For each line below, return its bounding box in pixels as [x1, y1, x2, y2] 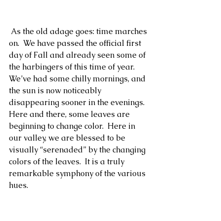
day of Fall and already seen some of [9, 50, 147, 60]
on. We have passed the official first [9, 38, 143, 48]
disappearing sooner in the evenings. [9, 97, 148, 108]
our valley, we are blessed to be [9, 133, 127, 143]
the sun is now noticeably [9, 85, 103, 96]
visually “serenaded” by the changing [9, 145, 147, 155]
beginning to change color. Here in [9, 121, 137, 131]
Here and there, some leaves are [9, 109, 132, 119]
